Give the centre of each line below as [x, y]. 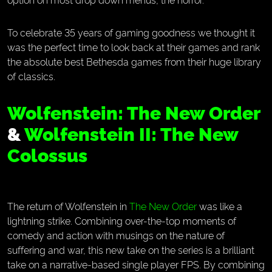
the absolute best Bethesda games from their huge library [134, 61]
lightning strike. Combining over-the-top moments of [122, 220]
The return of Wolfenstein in [68, 206]
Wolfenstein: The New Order [143, 112]
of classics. [31, 76]
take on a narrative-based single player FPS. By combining [136, 264]
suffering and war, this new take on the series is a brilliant [131, 250]
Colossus [47, 154]
